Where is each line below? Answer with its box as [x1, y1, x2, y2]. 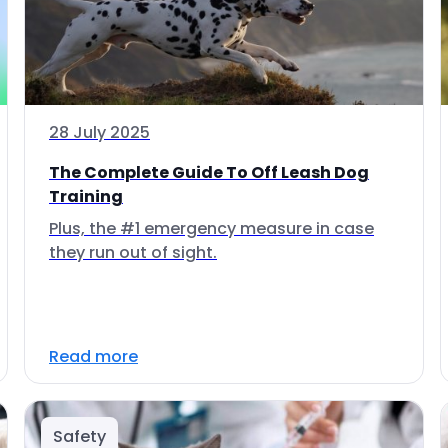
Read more [49, 345, 138, 368]
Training [49, 185, 123, 208]
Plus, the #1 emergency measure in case [49, 217, 374, 240]
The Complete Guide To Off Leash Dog [49, 161, 369, 184]
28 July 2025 [49, 121, 150, 144]
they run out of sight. [49, 241, 217, 264]
